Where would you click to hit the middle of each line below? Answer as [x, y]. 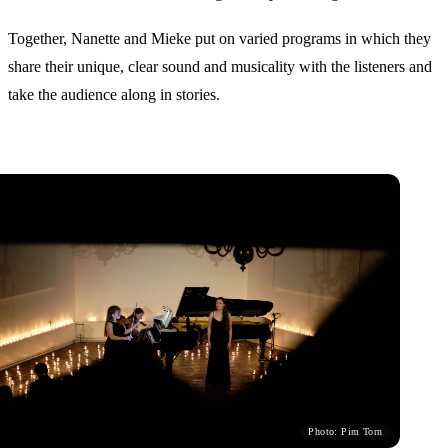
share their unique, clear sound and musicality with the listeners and [220, 67]
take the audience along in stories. [114, 95]
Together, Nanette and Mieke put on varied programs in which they [219, 39]
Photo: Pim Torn [345, 432]
